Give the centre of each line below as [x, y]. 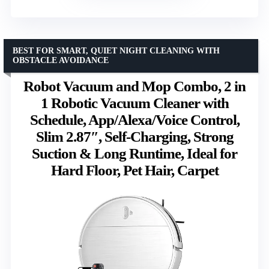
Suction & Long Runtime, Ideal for [134, 153]
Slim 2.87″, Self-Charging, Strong [134, 136]
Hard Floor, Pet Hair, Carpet [134, 170]
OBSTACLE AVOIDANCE [61, 60]
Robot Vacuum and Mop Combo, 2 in [134, 86]
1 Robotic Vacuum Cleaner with [134, 103]
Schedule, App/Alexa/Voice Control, [134, 119]
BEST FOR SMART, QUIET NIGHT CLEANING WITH [116, 50]
